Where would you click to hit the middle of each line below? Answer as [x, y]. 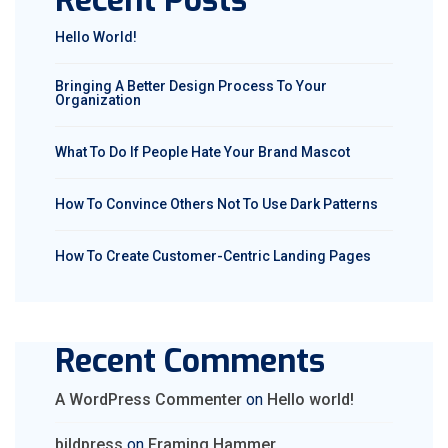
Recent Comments [190, 361]
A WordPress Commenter [148, 399]
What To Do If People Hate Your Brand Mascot [202, 152]
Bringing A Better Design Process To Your [191, 86]
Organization [98, 100]
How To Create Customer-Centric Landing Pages [213, 256]
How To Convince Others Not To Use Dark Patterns [216, 204]
